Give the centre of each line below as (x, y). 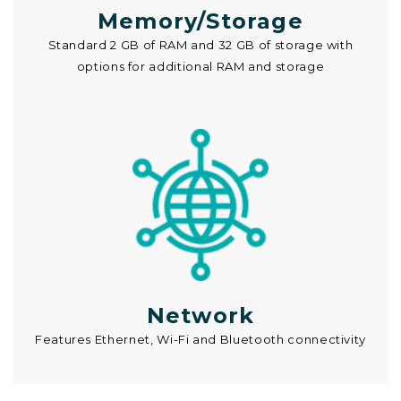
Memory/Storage (200, 21)
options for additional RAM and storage (200, 66)
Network (200, 315)
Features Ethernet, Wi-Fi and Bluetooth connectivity (200, 339)
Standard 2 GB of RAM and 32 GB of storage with (200, 44)
